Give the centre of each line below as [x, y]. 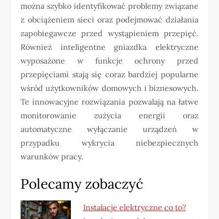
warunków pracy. [52, 156]
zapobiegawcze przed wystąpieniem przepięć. [109, 33]
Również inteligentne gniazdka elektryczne [109, 47]
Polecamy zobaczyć [82, 184]
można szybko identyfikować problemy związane [109, 6]
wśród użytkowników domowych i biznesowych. [109, 88]
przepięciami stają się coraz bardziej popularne [109, 74]
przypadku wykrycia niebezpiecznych [109, 143]
